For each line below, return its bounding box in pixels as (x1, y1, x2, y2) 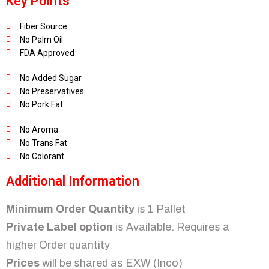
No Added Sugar (19, 73, 82, 83)
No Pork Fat (19, 100, 63, 110)
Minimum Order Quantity (6, 203, 134, 216)
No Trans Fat (19, 138, 67, 148)
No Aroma (19, 125, 58, 135)
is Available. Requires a (113, 221, 229, 234)
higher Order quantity (6, 239, 110, 252)
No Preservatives (19, 86, 84, 97)
